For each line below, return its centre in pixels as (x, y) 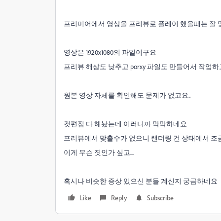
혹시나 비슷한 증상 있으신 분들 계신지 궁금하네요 (141, 181)
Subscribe (160, 198)
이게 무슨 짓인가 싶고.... (99, 152)
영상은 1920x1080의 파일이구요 (110, 52)
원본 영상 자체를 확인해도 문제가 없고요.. (127, 95)
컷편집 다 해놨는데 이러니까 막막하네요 (125, 124)
